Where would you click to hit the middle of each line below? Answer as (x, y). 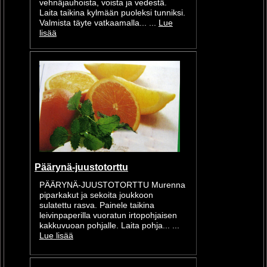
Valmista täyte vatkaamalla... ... (99, 23)
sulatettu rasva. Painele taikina (97, 205)
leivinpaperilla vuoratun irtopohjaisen (108, 215)
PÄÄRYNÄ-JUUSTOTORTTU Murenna (112, 185)
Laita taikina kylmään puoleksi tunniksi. (112, 13)
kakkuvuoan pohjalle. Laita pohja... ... (109, 225)
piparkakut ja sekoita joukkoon (96, 195)
